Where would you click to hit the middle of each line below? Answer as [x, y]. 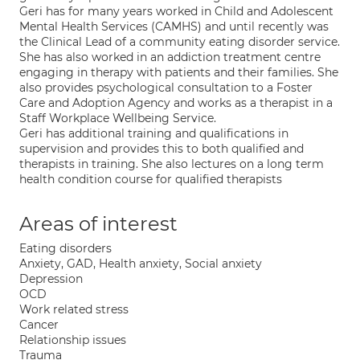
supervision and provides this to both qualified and [162, 149]
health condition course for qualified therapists [151, 179]
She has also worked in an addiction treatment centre [170, 57]
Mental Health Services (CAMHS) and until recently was [174, 27]
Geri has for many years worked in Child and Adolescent [176, 11]
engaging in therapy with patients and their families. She [179, 72]
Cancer [39, 325]
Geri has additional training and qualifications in [154, 133]
